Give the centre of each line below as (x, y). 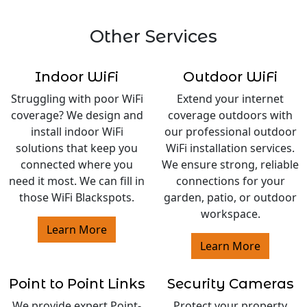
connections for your (230, 181)
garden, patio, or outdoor (230, 198)
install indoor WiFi (77, 132)
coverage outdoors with (230, 115)
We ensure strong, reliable (230, 165)
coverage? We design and (77, 115)
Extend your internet (230, 99)
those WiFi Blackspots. (77, 198)
